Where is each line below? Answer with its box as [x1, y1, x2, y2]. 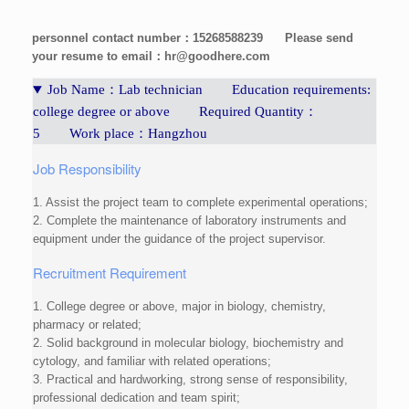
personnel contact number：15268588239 [32, 31, 263, 46]
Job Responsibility [33, 159, 142, 179]
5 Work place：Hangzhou [33, 126, 207, 142]
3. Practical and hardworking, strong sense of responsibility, [33, 372, 348, 387]
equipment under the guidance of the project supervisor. [33, 232, 326, 246]
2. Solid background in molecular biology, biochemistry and [33, 336, 343, 351]
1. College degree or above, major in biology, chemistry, [33, 299, 326, 314]
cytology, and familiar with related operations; [33, 354, 271, 369]
